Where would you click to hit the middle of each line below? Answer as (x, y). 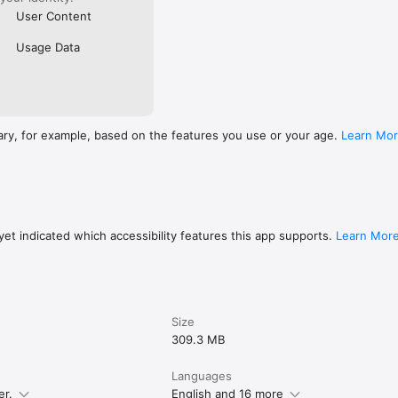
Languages (202, 375)
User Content (53, 16)
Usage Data (48, 47)
